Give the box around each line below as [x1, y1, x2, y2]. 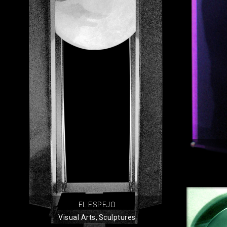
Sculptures [98, 213, 136, 221]
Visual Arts [58, 213, 96, 221]
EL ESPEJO [78, 200, 116, 209]
